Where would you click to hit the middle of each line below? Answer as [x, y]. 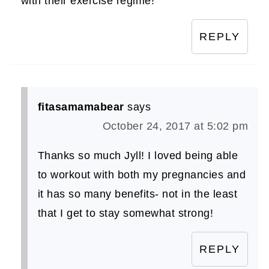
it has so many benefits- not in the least [138, 194]
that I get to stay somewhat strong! [125, 213]
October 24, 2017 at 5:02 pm [175, 126]
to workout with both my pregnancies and [142, 174]
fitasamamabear [81, 107]
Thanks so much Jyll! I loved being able [138, 155]
